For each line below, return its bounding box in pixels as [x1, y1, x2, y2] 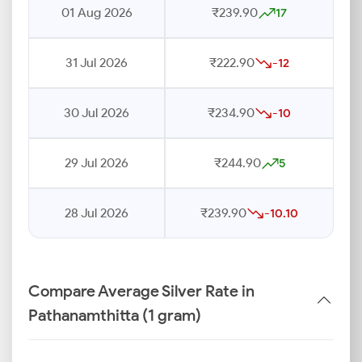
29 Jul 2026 [65, 155, 128, 170]
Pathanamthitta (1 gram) [28, 305, 201, 325]
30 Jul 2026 [64, 105, 129, 120]
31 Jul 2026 [65, 55, 128, 70]
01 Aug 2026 [61, 5, 133, 20]
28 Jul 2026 [65, 205, 128, 221]
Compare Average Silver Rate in [28, 281, 255, 301]
